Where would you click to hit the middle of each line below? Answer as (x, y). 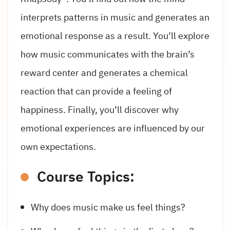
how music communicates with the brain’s (108, 54)
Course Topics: (86, 177)
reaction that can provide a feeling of (96, 91)
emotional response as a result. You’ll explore (115, 35)
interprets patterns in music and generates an (115, 17)
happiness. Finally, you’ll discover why (100, 109)
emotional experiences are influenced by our (113, 128)
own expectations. (58, 146)
